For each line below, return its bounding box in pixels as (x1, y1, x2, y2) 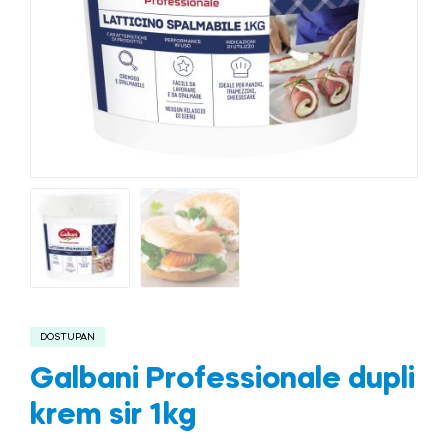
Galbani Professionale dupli (30, 365, 415, 396)
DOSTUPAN (40, 332, 95, 343)
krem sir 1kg (30, 401, 196, 432)
